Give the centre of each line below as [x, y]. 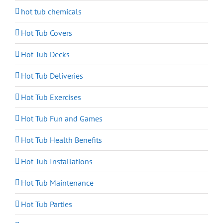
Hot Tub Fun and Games [62, 119]
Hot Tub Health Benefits [61, 140]
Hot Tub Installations [57, 162]
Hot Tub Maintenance [57, 183]
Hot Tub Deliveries [52, 76]
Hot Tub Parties [47, 204]
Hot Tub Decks [45, 55]
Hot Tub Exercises [51, 97]
